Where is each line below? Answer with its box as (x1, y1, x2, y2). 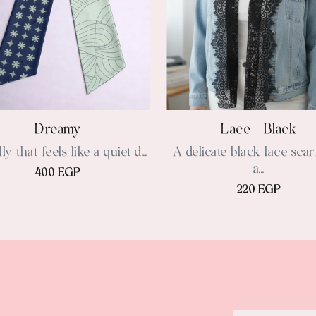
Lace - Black (221, 120, 296, 140)
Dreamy (35, 120, 80, 140)
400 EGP (35, 165, 80, 181)
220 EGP (236, 182, 281, 198)
